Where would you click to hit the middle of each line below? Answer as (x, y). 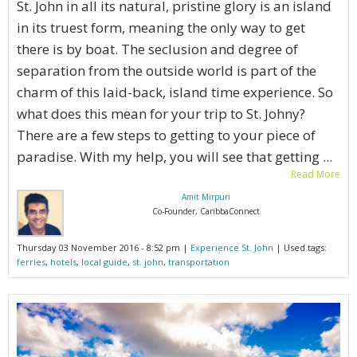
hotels (63, 262)
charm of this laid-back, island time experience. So (175, 92)
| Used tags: (300, 248)
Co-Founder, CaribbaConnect (206, 212)
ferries (31, 262)
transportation (199, 262)
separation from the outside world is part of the (167, 71)
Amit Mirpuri (206, 197)
